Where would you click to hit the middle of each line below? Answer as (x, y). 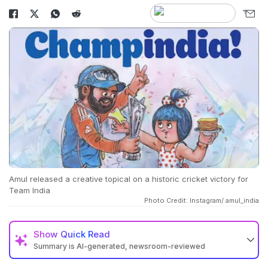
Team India (30, 191)
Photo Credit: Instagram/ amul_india (202, 201)
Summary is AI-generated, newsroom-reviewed (119, 246)
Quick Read (85, 234)
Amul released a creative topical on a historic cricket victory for (129, 179)
